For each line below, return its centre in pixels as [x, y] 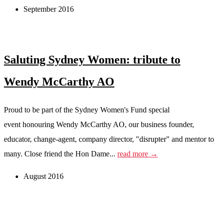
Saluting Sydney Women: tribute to [92, 60]
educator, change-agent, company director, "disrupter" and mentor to [109, 139]
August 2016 [44, 176]
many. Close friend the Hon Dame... [61, 154]
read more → [138, 154]
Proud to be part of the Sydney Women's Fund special [87, 110]
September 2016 [49, 9]
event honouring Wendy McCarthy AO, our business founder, [99, 125]
